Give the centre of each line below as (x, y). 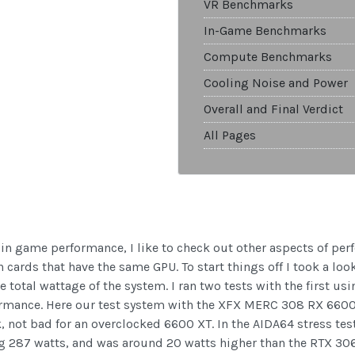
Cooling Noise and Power (276, 83)
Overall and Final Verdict (273, 109)
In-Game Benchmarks (265, 31)
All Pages (230, 136)
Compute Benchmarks (268, 57)
